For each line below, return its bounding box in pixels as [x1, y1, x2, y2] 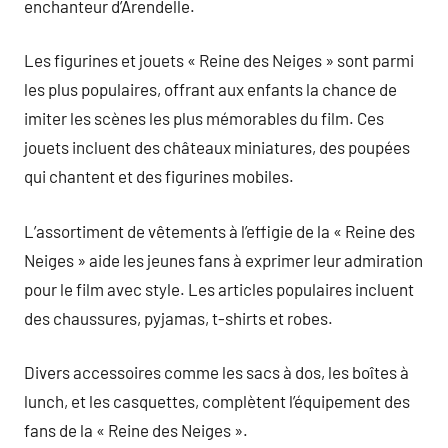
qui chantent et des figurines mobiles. [24, 166, 294, 186]
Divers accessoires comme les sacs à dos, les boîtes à [24, 362, 409, 382]
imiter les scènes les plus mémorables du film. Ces [24, 108, 384, 128]
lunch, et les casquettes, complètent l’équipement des [24, 391, 410, 411]
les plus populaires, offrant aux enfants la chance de [24, 79, 397, 99]
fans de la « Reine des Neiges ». [24, 420, 248, 440]
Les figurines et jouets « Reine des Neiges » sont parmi [24, 50, 414, 70]
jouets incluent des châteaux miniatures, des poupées [24, 137, 410, 157]
